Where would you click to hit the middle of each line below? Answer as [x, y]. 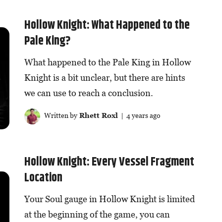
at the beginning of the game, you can [97, 214]
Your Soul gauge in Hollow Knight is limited [109, 199]
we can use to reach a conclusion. [88, 93]
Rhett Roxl [97, 115]
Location [43, 178]
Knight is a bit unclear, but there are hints [105, 78]
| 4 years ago [139, 115]
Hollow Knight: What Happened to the [107, 26]
